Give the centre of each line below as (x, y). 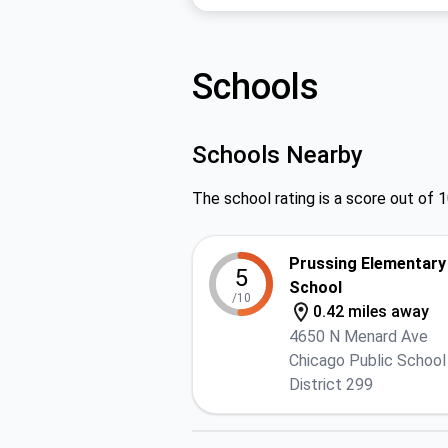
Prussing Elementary (367, 263)
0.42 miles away (371, 311)
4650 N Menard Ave (358, 336)
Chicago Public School (367, 360)
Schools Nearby (277, 155)
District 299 (331, 384)
